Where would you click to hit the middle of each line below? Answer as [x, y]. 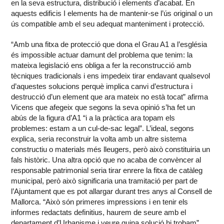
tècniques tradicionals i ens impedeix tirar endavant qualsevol [111, 76]
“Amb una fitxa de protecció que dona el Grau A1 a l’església [109, 44]
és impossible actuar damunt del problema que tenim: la [102, 55]
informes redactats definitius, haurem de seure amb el [99, 212]
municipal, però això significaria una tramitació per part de [104, 181]
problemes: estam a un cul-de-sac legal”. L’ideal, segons [103, 128]
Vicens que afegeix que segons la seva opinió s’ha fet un [103, 107]
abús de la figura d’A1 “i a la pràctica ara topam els [93, 118]
